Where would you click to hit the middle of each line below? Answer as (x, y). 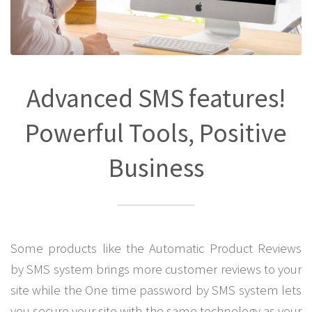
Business (156, 168)
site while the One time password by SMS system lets (156, 290)
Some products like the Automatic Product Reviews (156, 248)
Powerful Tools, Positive (156, 133)
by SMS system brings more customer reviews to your (156, 269)
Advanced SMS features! (156, 98)
